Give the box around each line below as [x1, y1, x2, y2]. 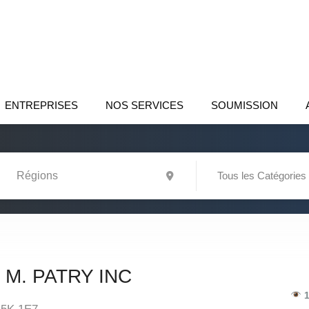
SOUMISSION [211, 99, 278, 111]
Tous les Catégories [217, 170, 306, 181]
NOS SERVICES [106, 99, 183, 111]
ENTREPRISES [5, 99, 78, 111]
